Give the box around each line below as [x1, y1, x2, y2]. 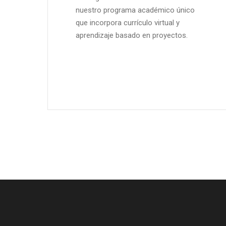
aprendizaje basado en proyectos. [75, 30, 188, 40]
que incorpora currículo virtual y [75, 18, 180, 27]
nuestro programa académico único [75, 5, 195, 15]
